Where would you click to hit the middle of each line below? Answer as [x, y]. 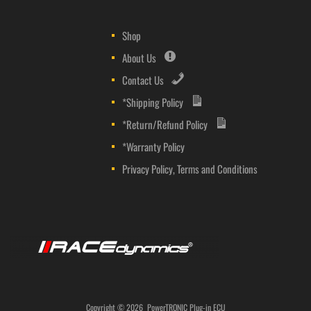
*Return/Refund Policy [165, 125]
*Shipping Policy [153, 102]
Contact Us [143, 80]
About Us [140, 58]
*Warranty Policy [154, 147]
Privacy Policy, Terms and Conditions [190, 169]
